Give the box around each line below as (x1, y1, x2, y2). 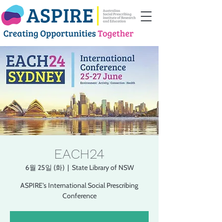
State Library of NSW (71, 163, 134, 172)
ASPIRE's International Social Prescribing (20, 181, 138, 190)
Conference (62, 191, 97, 200)
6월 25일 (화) (25, 163, 64, 172)
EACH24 (54, 146, 105, 162)
